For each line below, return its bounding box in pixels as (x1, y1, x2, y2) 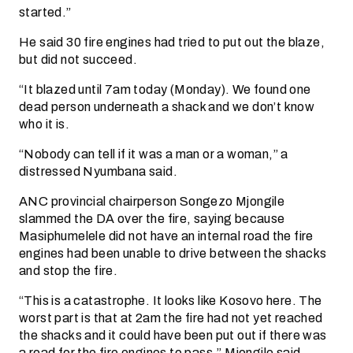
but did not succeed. (19, 50, 137, 69)
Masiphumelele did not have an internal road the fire (19, 226, 314, 246)
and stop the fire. (19, 261, 118, 281)
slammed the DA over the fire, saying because (19, 209, 285, 229)
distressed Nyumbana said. (19, 162, 177, 181)
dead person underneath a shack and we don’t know (19, 97, 315, 117)
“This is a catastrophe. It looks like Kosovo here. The (19, 291, 322, 310)
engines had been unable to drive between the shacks (19, 243, 327, 263)
